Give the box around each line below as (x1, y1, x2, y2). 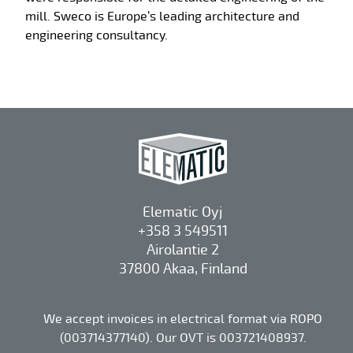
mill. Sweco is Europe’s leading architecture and (25, 9, 299, 25)
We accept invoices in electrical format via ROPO (43, 311, 322, 328)
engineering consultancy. (25, 28, 168, 44)
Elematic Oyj (143, 203, 223, 221)
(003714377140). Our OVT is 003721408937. (59, 330, 307, 347)
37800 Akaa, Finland (118, 260, 247, 278)
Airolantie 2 (147, 241, 219, 259)
